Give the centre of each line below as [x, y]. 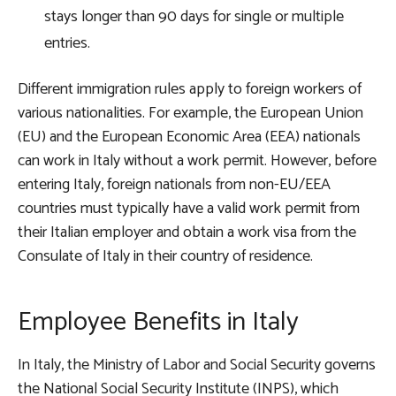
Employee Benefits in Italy [158, 323]
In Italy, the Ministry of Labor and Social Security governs [197, 366]
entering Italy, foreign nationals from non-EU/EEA [174, 185]
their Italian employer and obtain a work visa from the [187, 233]
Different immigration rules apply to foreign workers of [190, 90]
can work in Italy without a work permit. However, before [197, 161]
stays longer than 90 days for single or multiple [194, 17]
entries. [69, 44]
